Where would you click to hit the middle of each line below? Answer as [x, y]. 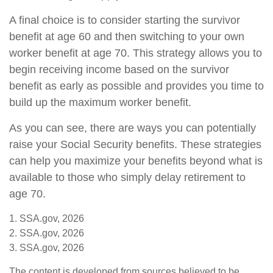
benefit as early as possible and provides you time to [136, 86]
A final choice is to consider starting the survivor [125, 20]
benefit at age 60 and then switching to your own [127, 37]
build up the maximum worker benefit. [100, 102]
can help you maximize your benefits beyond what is [136, 161]
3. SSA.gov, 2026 [47, 248]
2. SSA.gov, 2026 [47, 233]
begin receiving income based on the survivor [119, 69]
